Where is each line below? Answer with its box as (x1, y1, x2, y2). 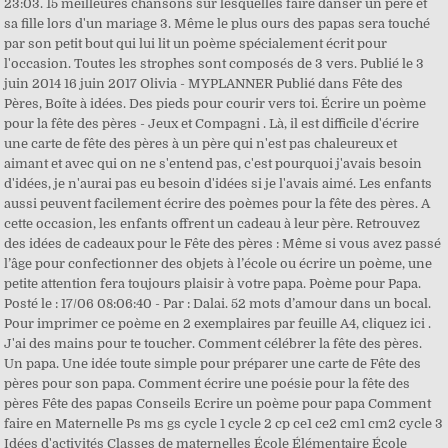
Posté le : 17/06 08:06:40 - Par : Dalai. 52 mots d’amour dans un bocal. (4, 296, 432, 311)
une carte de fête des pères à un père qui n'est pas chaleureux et (4, 136, 398, 151)
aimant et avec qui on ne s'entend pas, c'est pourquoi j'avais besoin (4, 156, 423, 171)
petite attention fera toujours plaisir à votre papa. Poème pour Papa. (4, 276, 422, 291)
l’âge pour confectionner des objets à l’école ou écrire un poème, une (4, 256, 433, 271)
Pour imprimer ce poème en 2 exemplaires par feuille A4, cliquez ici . (4, 316, 432, 331)
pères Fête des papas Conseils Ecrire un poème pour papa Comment (4, 396, 432, 411)
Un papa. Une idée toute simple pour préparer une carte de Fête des (4, 356, 422, 371)
